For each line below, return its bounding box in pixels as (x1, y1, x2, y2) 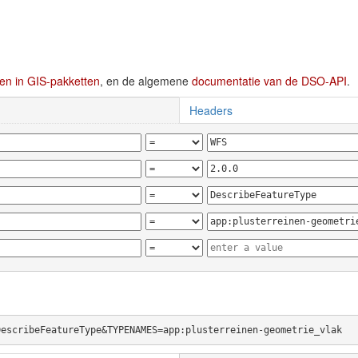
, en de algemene (100, 73, 192, 89)
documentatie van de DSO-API (192, 73, 347, 89)
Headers (189, 102, 233, 118)
